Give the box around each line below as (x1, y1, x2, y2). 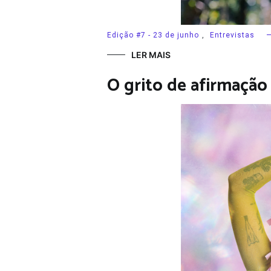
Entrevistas (210, 30, 255, 39)
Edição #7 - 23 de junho (107, 30, 199, 39)
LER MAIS (131, 49, 171, 60)
